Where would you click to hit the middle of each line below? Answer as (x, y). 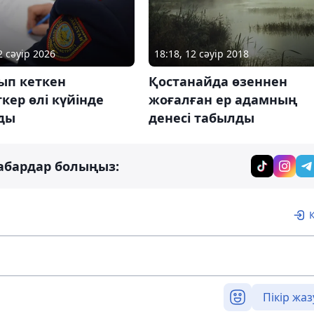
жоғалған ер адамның (223, 100)
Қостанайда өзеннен (218, 82)
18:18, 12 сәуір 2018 (201, 54)
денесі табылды (201, 118)
